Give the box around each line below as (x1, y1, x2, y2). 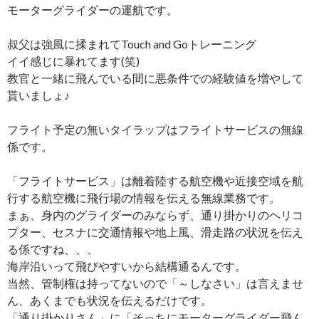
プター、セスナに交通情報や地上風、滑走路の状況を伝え (7, 225, 303, 239)
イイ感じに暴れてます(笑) (7, 54, 140, 68)
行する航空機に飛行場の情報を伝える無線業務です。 (7, 191, 281, 205)
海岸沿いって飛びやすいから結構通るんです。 (7, 259, 246, 273)
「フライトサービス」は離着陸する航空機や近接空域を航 (7, 174, 303, 188)
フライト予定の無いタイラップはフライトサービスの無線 (7, 122, 303, 137)
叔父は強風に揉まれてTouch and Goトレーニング (7, 37, 256, 51)
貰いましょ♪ (7, 88, 70, 103)
